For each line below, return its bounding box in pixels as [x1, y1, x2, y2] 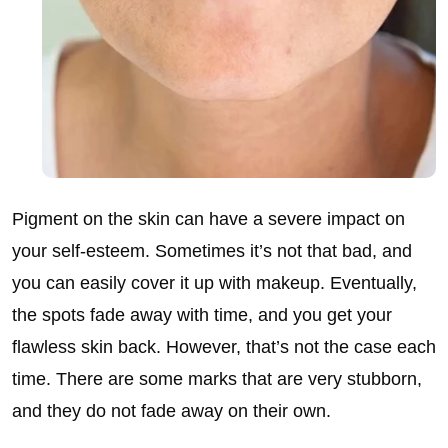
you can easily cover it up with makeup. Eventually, [12, 273, 417, 293]
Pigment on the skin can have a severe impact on [12, 209, 405, 229]
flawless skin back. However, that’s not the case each [12, 337, 436, 357]
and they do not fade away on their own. [12, 401, 331, 421]
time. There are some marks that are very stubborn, [12, 369, 422, 389]
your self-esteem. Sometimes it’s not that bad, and [12, 241, 412, 261]
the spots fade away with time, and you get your [12, 305, 392, 325]
